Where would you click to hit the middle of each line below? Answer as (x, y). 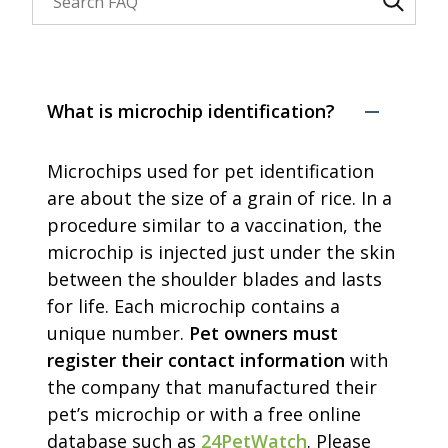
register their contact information (199, 359)
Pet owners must (264, 332)
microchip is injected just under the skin (221, 251)
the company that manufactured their (212, 386)
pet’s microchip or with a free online (204, 413)
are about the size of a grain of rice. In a (220, 197)
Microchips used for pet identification (211, 170)
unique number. (118, 332)
